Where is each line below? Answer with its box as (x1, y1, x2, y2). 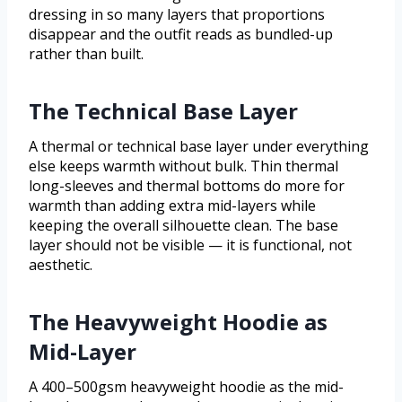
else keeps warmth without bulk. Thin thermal (29, 156, 338, 177)
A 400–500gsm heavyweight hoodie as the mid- (29, 377, 344, 398)
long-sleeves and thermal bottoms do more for (29, 176, 345, 197)
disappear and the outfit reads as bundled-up (29, 24, 333, 45)
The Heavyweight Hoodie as (29, 307, 328, 337)
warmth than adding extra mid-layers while (29, 196, 316, 216)
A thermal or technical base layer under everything (29, 136, 369, 157)
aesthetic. (29, 255, 92, 275)
